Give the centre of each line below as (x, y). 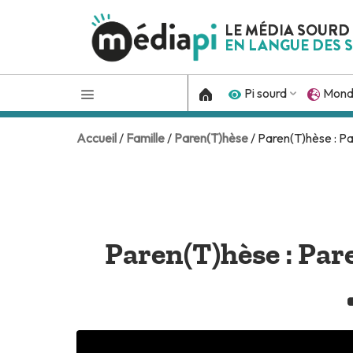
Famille (145, 137)
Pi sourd (266, 93)
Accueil (97, 137)
